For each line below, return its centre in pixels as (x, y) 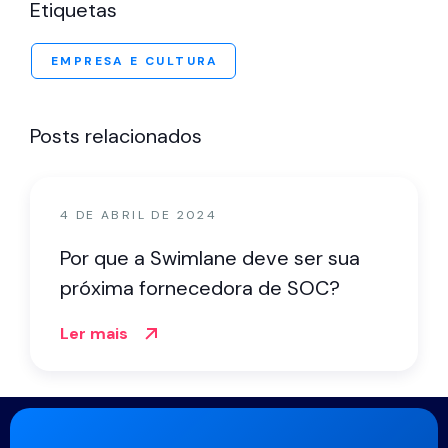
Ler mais (94, 333)
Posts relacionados (116, 136)
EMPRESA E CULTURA (135, 61)
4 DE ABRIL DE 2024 (139, 215)
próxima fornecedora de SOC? (200, 288)
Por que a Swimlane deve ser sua (210, 258)
